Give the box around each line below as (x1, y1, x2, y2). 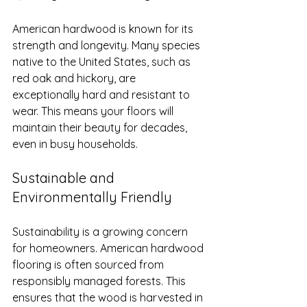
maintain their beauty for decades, (12, 120, 190, 134)
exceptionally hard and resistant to (12, 87, 193, 101)
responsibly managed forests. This (12, 273, 188, 288)
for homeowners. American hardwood (12, 241, 206, 255)
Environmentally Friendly (12, 188, 172, 206)
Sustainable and (12, 169, 118, 186)
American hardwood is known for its (12, 21, 196, 36)
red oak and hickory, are (12, 71, 138, 85)
